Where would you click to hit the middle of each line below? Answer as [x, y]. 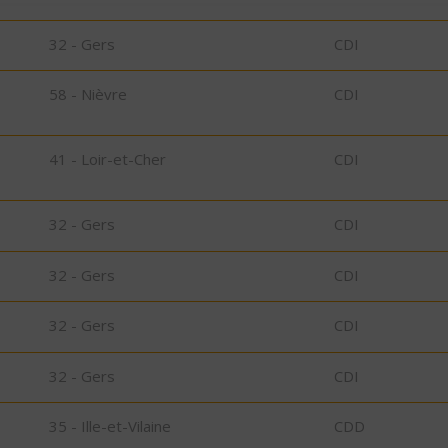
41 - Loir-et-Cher [107, 159]
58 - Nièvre [88, 94]
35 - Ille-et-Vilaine [110, 426]
